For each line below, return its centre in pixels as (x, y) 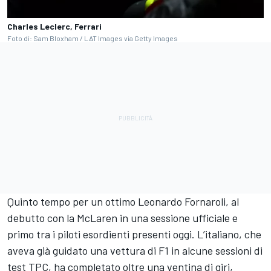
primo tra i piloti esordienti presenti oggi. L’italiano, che (134, 234)
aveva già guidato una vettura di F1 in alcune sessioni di (135, 250)
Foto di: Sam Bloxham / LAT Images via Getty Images (93, 38)
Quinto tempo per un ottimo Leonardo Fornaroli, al (123, 201)
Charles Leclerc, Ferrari (54, 26)
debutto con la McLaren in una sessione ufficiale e (122, 218)
